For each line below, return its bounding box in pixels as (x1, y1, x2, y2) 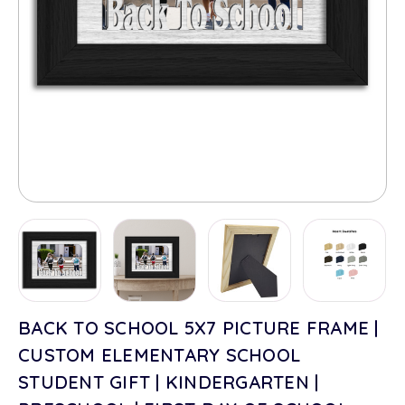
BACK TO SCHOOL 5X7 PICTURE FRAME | (18, 316, 379, 340)
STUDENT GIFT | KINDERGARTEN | (18, 371, 319, 394)
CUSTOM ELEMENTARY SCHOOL (18, 344, 300, 367)
